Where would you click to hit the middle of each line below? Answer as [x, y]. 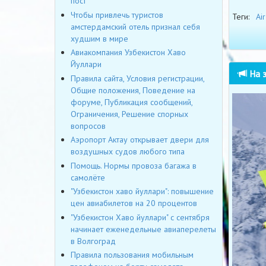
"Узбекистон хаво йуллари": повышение [142, 191]
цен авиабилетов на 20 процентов [134, 203]
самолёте [88, 177]
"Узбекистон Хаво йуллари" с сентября [140, 217]
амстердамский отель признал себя [135, 26]
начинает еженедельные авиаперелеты [143, 229]
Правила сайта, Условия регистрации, [137, 78]
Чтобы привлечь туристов [117, 15]
